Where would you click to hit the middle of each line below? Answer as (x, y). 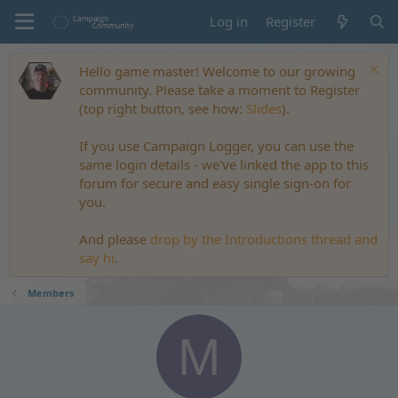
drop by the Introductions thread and (264, 239)
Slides (264, 108)
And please (115, 239)
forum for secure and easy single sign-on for (215, 183)
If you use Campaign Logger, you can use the (216, 146)
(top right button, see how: (163, 108)
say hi (97, 258)
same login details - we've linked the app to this (224, 164)
